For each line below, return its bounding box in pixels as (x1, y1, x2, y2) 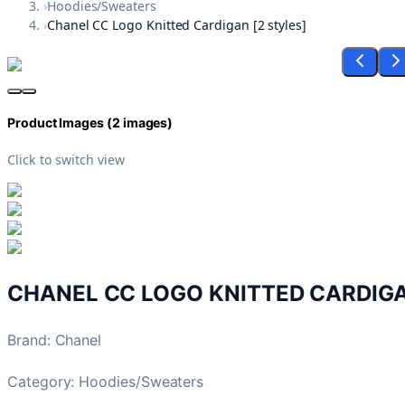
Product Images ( (7, 115, 112, 131)
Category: (7, 372, 80, 391)
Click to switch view (7, 150, 125, 168)
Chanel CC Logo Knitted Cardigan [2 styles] (46, 16, 306, 34)
